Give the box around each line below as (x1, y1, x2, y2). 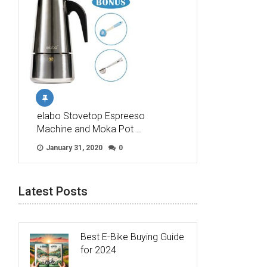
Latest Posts (18, 184, 88, 198)
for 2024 (80, 244, 116, 256)
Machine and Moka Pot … (37, 123, 142, 135)
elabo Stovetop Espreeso (37, 110, 145, 122)
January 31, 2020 (44, 143, 103, 152)
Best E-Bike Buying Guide (80, 231, 184, 243)
